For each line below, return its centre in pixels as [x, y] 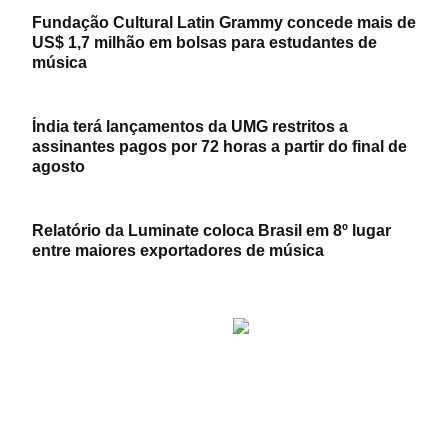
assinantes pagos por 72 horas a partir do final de [219, 147]
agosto [58, 167]
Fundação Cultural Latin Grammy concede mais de [224, 23]
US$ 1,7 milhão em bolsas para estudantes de [204, 43]
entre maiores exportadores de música [178, 251]
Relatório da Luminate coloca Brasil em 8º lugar [211, 231]
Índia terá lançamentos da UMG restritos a [190, 127]
